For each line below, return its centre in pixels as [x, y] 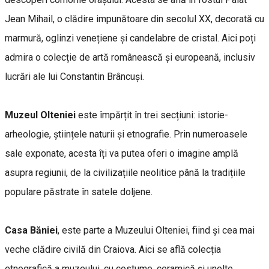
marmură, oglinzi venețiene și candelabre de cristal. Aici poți [130, 38]
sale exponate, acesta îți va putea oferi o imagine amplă [122, 153]
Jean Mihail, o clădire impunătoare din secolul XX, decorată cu [134, 19]
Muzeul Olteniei [41, 115]
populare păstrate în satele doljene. [79, 192]
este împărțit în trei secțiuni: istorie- [153, 115]
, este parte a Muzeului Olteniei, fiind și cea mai [156, 230]
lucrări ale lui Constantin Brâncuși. [74, 76]
